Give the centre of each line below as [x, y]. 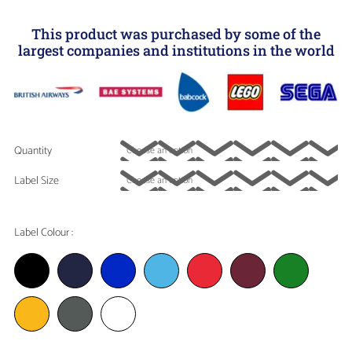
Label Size [36, 181]
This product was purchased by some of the [176, 34]
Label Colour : [43, 233]
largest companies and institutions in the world [176, 51]
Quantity [33, 151]
